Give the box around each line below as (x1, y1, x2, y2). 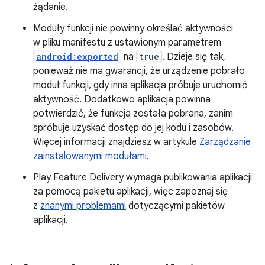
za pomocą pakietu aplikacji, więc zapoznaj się (33, 186, 228, 198)
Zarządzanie (199, 136, 251, 148)
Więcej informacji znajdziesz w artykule (33, 136, 199, 148)
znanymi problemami (40, 200, 126, 212)
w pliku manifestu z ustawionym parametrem (33, 37, 221, 49)
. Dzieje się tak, (162, 51, 225, 63)
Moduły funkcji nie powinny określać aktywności (33, 22, 233, 35)
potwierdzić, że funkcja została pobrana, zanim (33, 108, 233, 120)
